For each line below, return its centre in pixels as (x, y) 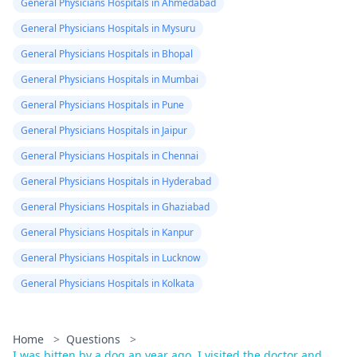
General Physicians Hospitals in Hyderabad (116, 181)
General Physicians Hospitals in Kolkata (108, 283)
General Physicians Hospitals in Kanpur (107, 232)
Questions (95, 339)
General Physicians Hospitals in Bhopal (107, 54)
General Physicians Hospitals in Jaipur (104, 130)
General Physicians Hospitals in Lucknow (110, 258)
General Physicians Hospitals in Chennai (110, 156)
